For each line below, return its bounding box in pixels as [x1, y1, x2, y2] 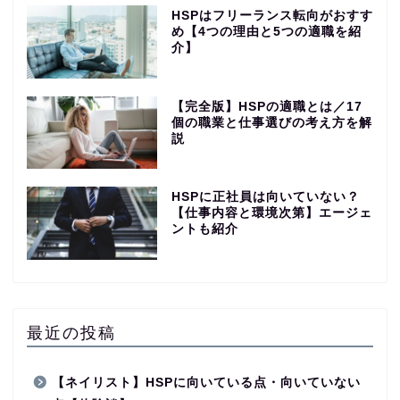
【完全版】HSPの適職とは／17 [171, 99, 362, 113]
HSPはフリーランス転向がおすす [171, 8, 373, 22]
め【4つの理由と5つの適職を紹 [171, 24, 362, 38]
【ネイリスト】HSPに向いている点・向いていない [52, 376, 361, 390]
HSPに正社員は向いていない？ [171, 190, 360, 204]
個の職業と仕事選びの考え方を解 [171, 115, 372, 129]
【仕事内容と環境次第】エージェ [171, 206, 372, 221]
